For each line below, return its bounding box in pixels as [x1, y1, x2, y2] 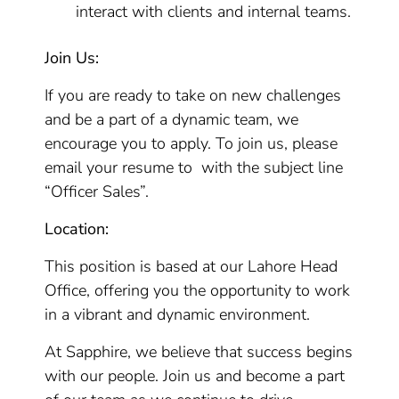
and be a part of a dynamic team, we [45, 109, 299, 130]
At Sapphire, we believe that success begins [45, 341, 354, 362]
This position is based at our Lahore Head [45, 256, 338, 277]
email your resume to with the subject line [45, 157, 344, 178]
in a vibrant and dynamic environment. [45, 304, 311, 325]
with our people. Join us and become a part [45, 365, 346, 387]
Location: [45, 218, 110, 240]
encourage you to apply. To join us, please [45, 133, 338, 154]
